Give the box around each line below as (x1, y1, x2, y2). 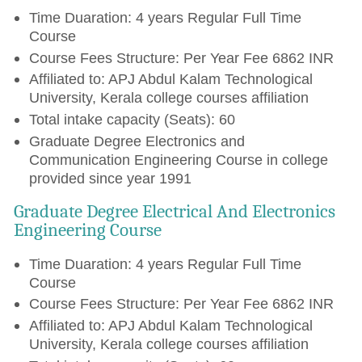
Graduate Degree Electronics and (28, 132, 245, 149)
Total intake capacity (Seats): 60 (28, 111, 235, 128)
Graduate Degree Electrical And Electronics (14, 200, 336, 223)
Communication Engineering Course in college (28, 150, 328, 168)
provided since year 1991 (28, 169, 192, 187)
